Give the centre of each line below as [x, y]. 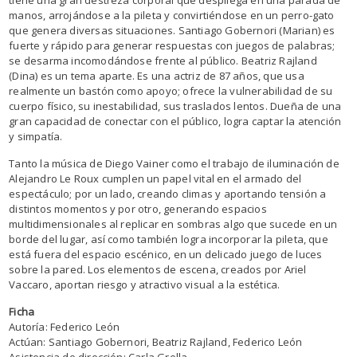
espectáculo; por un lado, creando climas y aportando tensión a [168, 193]
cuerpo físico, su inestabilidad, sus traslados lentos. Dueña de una [175, 106]
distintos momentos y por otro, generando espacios [138, 208]
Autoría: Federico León [65, 326]
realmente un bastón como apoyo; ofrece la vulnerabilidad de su [171, 90]
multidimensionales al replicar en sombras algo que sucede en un [173, 224]
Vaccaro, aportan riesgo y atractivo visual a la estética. [145, 284]
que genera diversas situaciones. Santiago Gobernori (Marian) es [172, 30]
